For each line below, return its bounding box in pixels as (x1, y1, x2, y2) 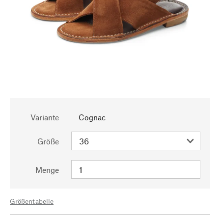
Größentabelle (10, 197, 54, 205)
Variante (30, 112, 59, 122)
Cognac (79, 112, 106, 122)
